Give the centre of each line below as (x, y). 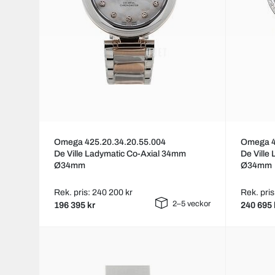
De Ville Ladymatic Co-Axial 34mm (120, 154)
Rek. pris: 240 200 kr (93, 193)
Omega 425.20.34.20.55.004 (110, 142)
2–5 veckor (192, 204)
